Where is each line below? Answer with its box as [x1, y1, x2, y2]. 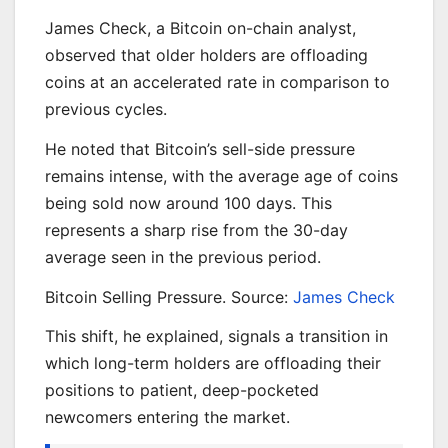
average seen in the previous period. [45, 246, 321, 267]
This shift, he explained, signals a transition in [45, 326, 388, 347]
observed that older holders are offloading [45, 45, 368, 66]
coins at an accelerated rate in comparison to [45, 72, 390, 93]
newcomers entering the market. [45, 407, 290, 428]
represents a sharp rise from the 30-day [45, 219, 348, 240]
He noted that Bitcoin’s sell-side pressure [45, 138, 355, 159]
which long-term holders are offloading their [45, 353, 381, 374]
